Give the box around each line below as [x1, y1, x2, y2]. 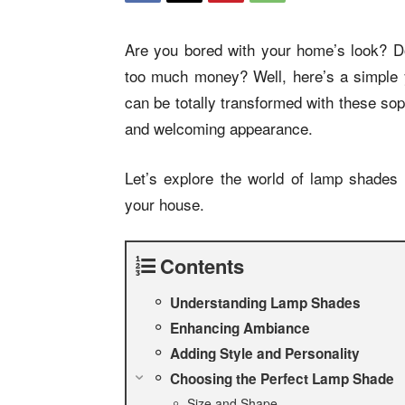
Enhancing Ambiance [170, 318, 310, 338]
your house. [125, 193, 204, 215]
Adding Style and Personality [170, 344, 360, 363]
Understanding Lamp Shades [170, 293, 361, 313]
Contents [160, 251, 244, 280]
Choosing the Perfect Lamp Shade [170, 369, 394, 389]
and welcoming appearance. [125, 117, 313, 139]
